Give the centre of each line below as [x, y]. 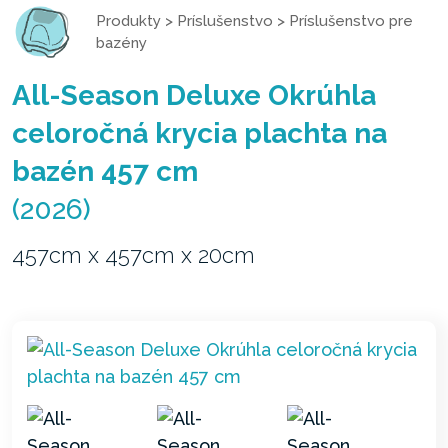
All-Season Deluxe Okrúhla [194, 95]
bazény [121, 42]
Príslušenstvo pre [351, 20]
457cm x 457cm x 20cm [133, 254]
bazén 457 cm [105, 171]
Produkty [128, 20]
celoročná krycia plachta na [199, 133]
